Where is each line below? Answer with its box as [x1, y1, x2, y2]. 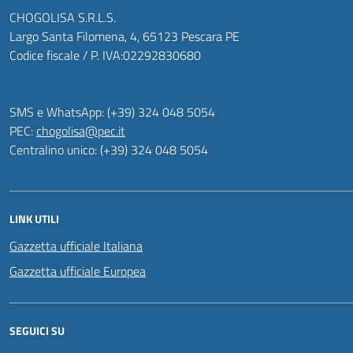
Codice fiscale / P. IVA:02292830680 [9, 46, 201, 65]
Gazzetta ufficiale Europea [9, 262, 146, 281]
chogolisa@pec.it [36, 121, 125, 140]
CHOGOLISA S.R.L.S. [9, 8, 116, 27]
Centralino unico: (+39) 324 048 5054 [9, 140, 208, 159]
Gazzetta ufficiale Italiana [9, 236, 143, 255]
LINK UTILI [9, 210, 59, 227]
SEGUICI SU [9, 322, 65, 339]
